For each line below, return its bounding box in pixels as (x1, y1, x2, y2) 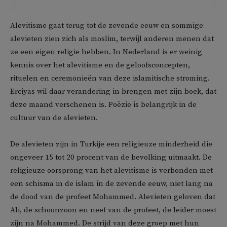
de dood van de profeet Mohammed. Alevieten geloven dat (10, 192, 215, 202)
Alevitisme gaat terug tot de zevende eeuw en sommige (10, 21, 203, 30)
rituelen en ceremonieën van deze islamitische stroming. (10, 73, 210, 83)
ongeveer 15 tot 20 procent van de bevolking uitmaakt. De (10, 153, 212, 162)
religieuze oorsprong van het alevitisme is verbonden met (10, 166, 213, 175)
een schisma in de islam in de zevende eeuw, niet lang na (10, 179, 213, 188)
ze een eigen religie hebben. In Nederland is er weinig (10, 47, 202, 57)
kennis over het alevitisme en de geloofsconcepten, (10, 60, 190, 70)
